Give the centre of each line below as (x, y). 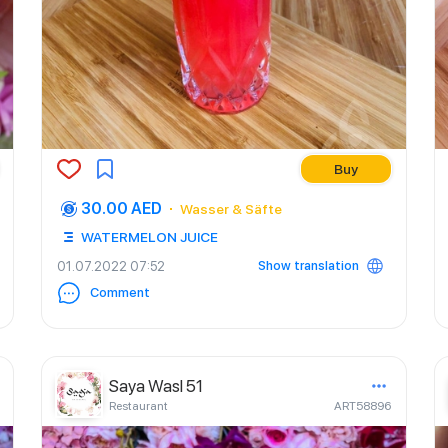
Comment (120, 292)
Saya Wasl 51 (156, 386)
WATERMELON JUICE (149, 237)
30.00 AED (121, 208)
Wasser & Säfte (231, 209)
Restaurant (138, 406)
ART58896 (362, 406)
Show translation (308, 265)
